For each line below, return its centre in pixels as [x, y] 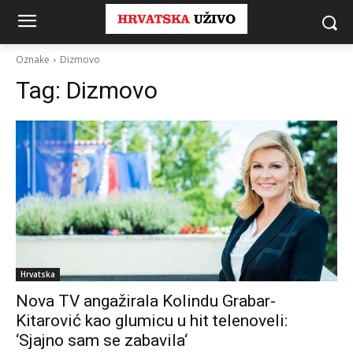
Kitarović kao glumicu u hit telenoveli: [152, 321]
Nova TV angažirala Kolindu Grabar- [146, 301]
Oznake [33, 59]
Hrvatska [38, 274]
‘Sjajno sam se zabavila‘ [102, 340]
